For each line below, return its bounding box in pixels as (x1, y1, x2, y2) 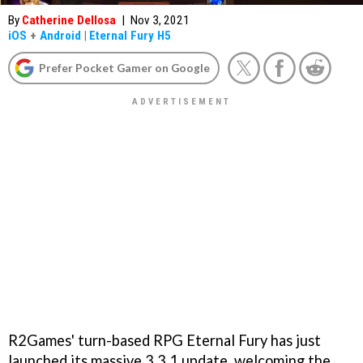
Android (40, 28, 81, 43)
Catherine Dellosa (22, 13, 116, 28)
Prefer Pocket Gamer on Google (39, 61, 210, 75)
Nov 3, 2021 (130, 13, 190, 28)
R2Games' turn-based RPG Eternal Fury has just (8, 331, 321, 349)
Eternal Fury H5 (89, 28, 171, 43)
